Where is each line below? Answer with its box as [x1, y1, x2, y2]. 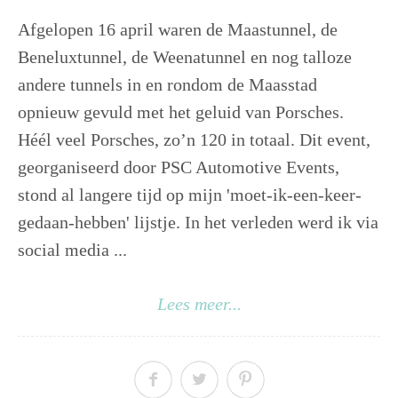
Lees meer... [156, 293, 242, 314]
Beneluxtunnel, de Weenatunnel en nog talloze [18, 46, 352, 67]
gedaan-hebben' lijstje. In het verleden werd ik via [18, 211, 378, 232]
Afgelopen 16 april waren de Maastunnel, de [18, 19, 338, 39]
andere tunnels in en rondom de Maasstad [18, 74, 317, 94]
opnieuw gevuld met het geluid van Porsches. [18, 101, 344, 122]
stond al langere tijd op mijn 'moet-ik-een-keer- [18, 184, 362, 204]
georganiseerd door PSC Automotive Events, [18, 156, 339, 177]
